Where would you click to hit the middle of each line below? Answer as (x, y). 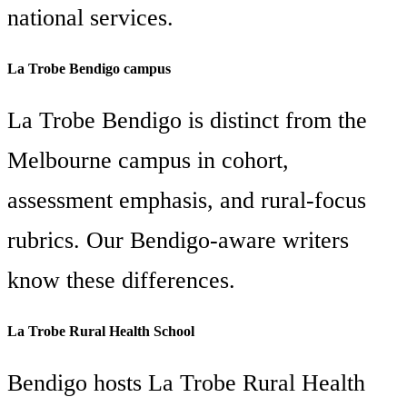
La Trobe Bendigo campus (89, 69)
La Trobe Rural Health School (101, 332)
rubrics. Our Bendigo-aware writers (178, 240)
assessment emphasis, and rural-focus (187, 200)
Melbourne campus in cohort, (148, 160)
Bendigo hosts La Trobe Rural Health (186, 382)
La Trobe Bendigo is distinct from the (187, 120)
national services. (90, 17)
